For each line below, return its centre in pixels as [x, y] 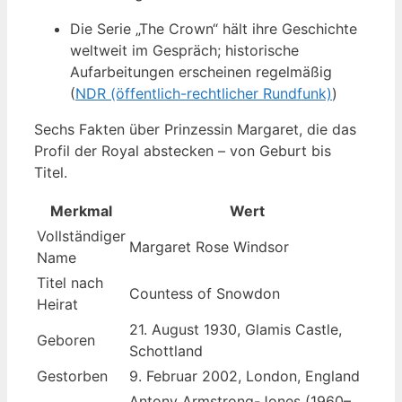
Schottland [166, 351]
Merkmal [81, 211]
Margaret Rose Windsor [209, 247]
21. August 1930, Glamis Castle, [236, 330]
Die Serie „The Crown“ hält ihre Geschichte [214, 29]
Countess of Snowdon [205, 294]
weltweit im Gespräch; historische [184, 51]
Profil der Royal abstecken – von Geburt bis [183, 151]
